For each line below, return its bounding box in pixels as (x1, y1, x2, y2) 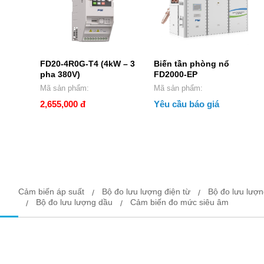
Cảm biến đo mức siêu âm (130, 197, 229, 207)
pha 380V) (40, 69, 80, 79)
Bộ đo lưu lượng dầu (36, 197, 113, 207)
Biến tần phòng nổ (153, 58, 229, 68)
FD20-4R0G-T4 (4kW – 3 (40, 58, 135, 68)
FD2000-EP (153, 69, 197, 79)
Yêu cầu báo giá (153, 98, 219, 109)
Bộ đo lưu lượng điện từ (102, 186, 191, 196)
